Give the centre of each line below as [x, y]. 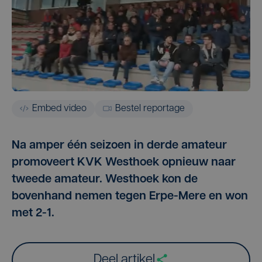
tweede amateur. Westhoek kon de [105, 179]
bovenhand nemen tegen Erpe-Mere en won [130, 196]
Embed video [59, 108]
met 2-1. [33, 213]
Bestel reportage [150, 108]
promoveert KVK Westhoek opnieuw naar [124, 162]
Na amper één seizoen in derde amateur [119, 145]
